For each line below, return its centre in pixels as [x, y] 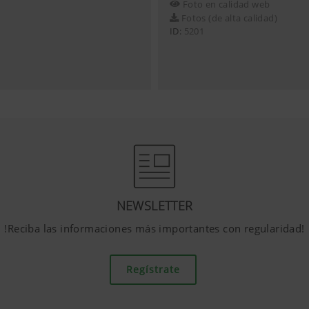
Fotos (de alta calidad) [228, 18]
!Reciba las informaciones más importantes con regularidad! [154, 229]
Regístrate [153, 270]
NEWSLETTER [154, 206]
